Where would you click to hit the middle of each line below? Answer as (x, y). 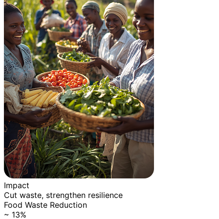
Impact (17, 185)
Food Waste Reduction (45, 205)
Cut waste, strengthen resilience (63, 195)
